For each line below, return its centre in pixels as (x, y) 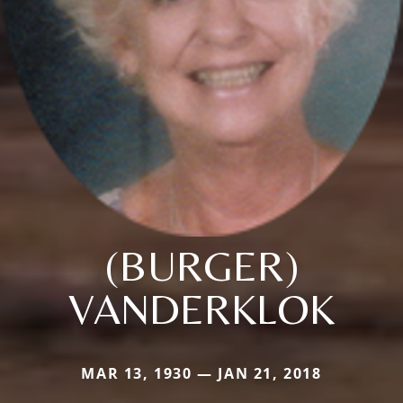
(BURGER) (201, 266)
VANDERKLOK (201, 309)
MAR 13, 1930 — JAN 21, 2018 (201, 374)
